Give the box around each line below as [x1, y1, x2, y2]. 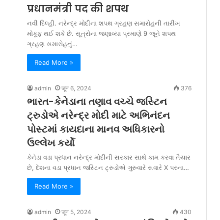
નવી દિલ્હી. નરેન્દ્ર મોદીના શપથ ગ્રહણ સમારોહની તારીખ [27, 19, 180, 27]
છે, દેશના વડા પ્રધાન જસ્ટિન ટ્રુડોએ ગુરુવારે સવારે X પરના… [27, 164, 189, 171]
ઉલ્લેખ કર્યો [27, 136, 75, 150]
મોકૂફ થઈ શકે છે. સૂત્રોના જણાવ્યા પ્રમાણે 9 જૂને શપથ [27, 29, 176, 37]
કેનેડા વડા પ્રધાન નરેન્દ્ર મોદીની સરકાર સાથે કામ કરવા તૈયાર [27, 153, 191, 161]
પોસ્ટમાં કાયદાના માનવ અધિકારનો [27, 122, 165, 136]
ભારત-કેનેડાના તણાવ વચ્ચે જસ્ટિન [27, 95, 167, 109]
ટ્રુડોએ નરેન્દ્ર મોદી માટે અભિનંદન [27, 109, 170, 122]
